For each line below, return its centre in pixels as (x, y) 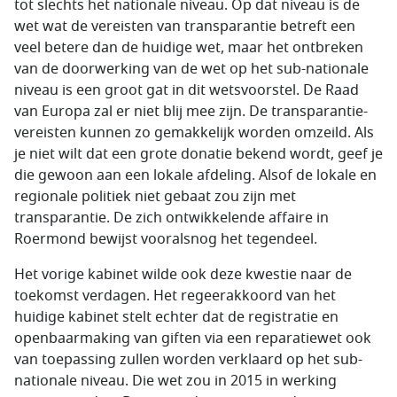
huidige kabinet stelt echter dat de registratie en (176, 317)
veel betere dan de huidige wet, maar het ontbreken (189, 48)
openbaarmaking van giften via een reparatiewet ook (193, 339)
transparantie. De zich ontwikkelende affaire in (171, 218)
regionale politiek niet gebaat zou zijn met (155, 197)
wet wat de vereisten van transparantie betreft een (185, 27)
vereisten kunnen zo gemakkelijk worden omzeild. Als (194, 133)
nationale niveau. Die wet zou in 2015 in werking (175, 381)
